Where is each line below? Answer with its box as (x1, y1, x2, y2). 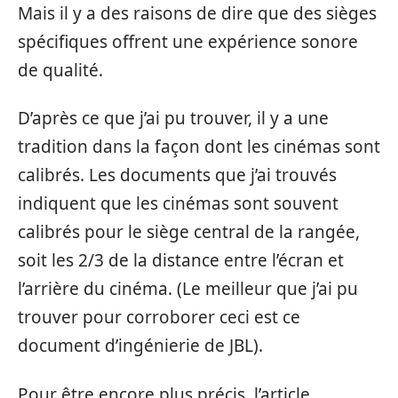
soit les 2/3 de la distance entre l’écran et (18, 249, 344, 272)
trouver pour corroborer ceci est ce (18, 306, 300, 329)
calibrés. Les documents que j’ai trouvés (18, 163, 337, 187)
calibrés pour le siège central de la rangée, (18, 220, 360, 243)
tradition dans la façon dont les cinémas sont (18, 135, 380, 158)
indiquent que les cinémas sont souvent (18, 192, 338, 215)
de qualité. (18, 58, 103, 82)
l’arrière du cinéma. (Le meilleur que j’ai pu (18, 277, 358, 300)
